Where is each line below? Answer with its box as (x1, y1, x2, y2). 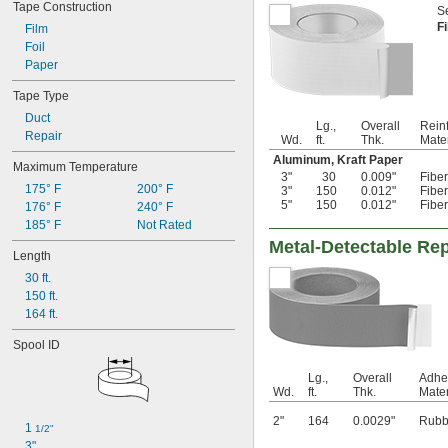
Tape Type (13, 89, 69, 103)
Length (13, 249, 51, 263)
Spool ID (13, 338, 60, 352)
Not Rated (136, 218, 192, 232)
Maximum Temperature (13, 160, 138, 174)
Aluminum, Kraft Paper (273, 153, 403, 168)
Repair (25, 129, 62, 143)
